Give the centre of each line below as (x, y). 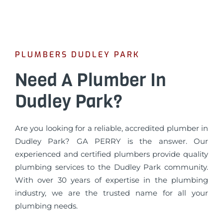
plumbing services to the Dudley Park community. (111, 167)
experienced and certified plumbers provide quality (111, 154)
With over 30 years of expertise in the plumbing (111, 180)
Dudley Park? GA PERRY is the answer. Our (111, 141)
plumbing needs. (46, 206)
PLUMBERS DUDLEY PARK (77, 55)
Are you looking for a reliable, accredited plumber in (111, 128)
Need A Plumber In (91, 80)
